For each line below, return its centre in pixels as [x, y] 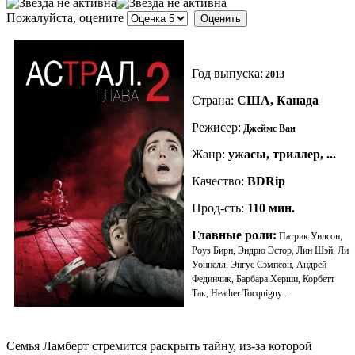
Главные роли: [234, 235]
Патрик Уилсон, [309, 236]
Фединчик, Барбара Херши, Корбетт [263, 279]
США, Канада [276, 100]
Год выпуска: [227, 73]
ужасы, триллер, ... [282, 154]
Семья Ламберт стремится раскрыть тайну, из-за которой [159, 345]
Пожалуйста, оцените [65, 17]
